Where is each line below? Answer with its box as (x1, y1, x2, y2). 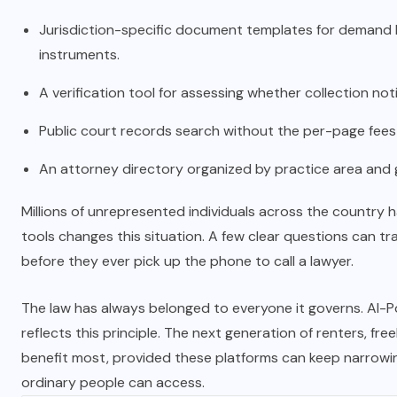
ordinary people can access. (21, 373, 205, 392)
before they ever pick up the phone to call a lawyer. (21, 252, 354, 270)
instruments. (39, 45, 120, 64)
